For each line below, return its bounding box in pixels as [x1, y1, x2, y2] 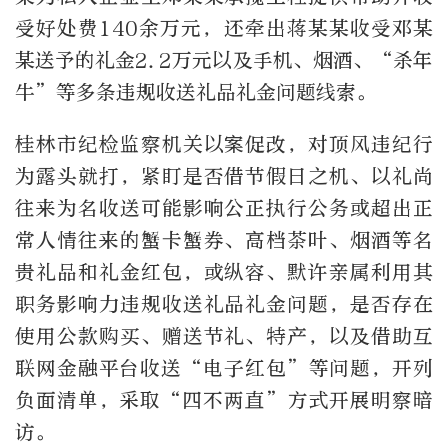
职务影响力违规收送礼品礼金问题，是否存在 [15, 292, 433, 316]
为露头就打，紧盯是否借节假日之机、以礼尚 [15, 164, 433, 188]
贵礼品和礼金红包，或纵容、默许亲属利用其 [15, 260, 433, 284]
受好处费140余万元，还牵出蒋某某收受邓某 [15, 16, 433, 40]
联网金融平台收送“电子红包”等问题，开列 [15, 356, 433, 380]
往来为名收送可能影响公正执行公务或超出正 [15, 196, 433, 220]
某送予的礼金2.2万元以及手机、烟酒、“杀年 [15, 48, 433, 72]
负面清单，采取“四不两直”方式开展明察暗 [15, 388, 433, 412]
